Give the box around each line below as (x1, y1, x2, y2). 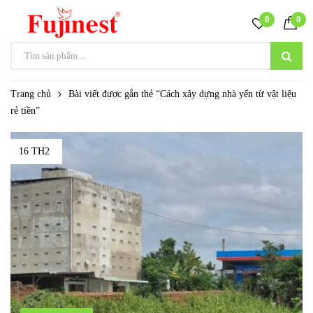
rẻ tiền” (10, 105, 40, 117)
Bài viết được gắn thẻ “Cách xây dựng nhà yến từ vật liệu (68, 89, 296, 100)
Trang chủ (10, 89, 51, 100)
